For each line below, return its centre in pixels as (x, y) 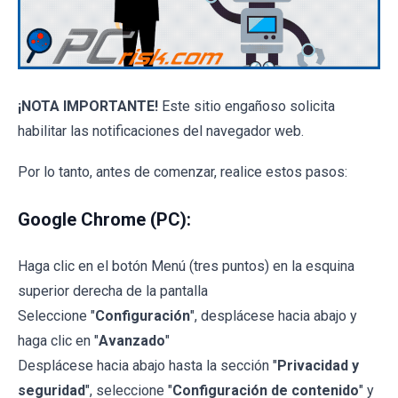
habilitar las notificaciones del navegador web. (161, 131)
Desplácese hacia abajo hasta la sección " (147, 366)
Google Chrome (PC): (104, 220)
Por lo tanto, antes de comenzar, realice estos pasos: (183, 172)
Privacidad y (318, 366)
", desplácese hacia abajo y (274, 316)
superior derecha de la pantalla (113, 291)
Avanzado (132, 341)
